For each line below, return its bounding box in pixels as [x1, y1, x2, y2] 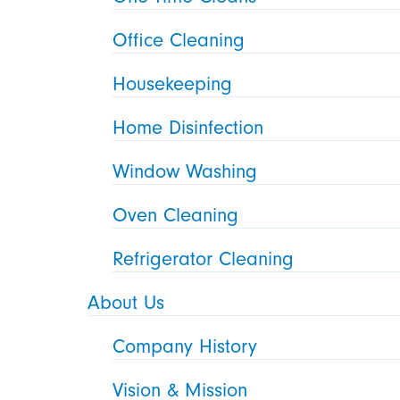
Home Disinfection [112, 115, 264, 139]
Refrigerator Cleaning [112, 246, 295, 271]
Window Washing [112, 159, 258, 183]
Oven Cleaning [112, 203, 239, 227]
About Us [87, 290, 165, 314]
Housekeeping [112, 71, 233, 96]
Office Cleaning [112, 28, 246, 52]
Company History [112, 334, 258, 358]
